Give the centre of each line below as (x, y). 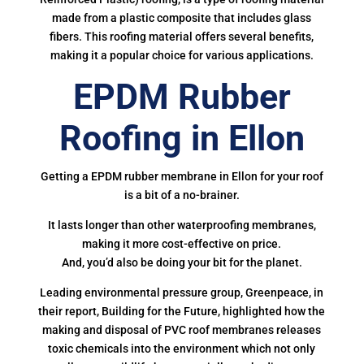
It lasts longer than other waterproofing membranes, (182, 225)
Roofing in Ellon (182, 138)
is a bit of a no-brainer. (182, 195)
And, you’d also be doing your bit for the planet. (182, 262)
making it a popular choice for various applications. (182, 55)
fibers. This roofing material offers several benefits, (182, 37)
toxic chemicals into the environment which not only (182, 349)
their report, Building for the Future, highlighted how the (182, 311)
